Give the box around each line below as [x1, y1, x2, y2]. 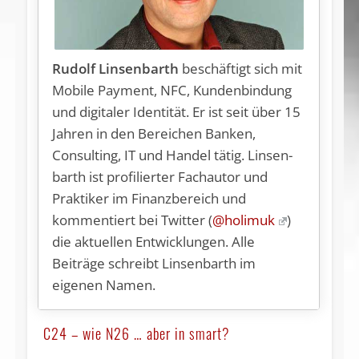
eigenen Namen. [52, 275, 156, 294]
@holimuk [212, 210, 276, 229]
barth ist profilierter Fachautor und [52, 167, 268, 186]
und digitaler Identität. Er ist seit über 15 [52, 102, 301, 121]
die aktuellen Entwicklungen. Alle [52, 232, 256, 251]
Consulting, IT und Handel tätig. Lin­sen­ [52, 145, 293, 164]
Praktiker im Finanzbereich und [52, 188, 247, 208]
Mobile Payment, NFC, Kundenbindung [52, 80, 292, 99]
